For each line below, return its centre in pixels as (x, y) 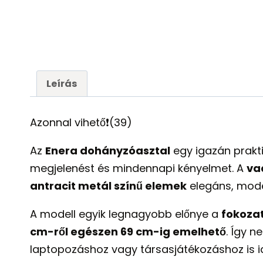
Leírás (62, 84)
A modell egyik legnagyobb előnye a (126, 214)
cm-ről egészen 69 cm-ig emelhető (128, 232)
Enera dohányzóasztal (108, 151)
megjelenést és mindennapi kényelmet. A (138, 168)
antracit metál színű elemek (108, 186)
